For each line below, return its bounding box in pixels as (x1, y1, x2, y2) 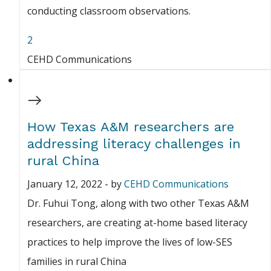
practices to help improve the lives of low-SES (27, 235, 232, 249)
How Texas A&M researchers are (27, 119, 234, 135)
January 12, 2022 (27, 177, 102, 191)
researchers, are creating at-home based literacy (27, 216, 247, 230)
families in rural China (27, 255, 126, 269)
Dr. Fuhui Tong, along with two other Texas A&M (27, 197, 249, 211)
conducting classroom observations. (27, 4, 191, 18)
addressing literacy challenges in (27, 136, 241, 152)
